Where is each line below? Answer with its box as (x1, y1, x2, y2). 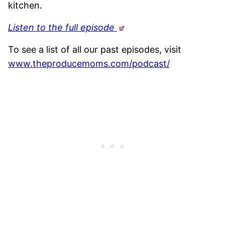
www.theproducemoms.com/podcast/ (8, 58, 170, 69)
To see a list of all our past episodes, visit (8, 44, 181, 55)
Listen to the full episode (8, 22, 117, 33)
